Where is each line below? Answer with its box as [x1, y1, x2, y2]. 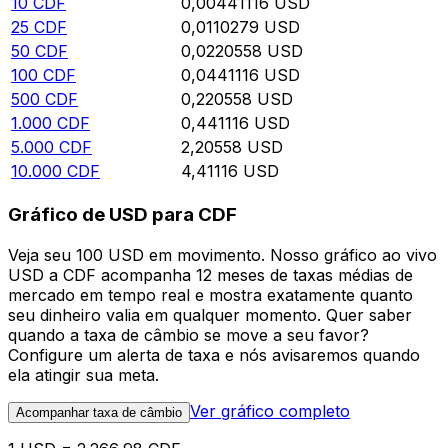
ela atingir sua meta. [8, 364, 159, 385]
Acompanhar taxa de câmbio [16, 404, 182, 420]
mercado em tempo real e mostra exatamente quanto [8, 284, 413, 305]
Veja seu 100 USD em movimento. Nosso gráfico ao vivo [8, 244, 437, 265]
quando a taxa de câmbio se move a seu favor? [8, 324, 369, 345]
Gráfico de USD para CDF [8, 203, 237, 227]
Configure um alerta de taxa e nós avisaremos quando [8, 344, 420, 365]
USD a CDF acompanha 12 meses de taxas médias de [8, 264, 413, 285]
